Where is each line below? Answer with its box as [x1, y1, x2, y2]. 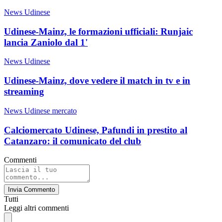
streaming [4, 86, 44, 97]
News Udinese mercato [4, 106, 77, 115]
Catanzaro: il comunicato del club [4, 135, 141, 146]
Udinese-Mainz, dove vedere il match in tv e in [4, 75, 190, 86]
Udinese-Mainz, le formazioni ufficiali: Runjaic [4, 26, 193, 37]
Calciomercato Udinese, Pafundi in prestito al [4, 124, 187, 135]
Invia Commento [8, 186, 55, 194]
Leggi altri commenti [4, 204, 69, 213]
